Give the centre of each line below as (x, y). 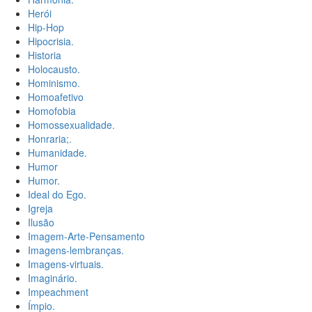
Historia (45, 55)
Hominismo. (54, 83)
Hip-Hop (46, 28)
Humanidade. (57, 153)
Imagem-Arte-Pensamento (86, 236)
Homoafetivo (56, 97)
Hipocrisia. (51, 41)
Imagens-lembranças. (76, 250)
